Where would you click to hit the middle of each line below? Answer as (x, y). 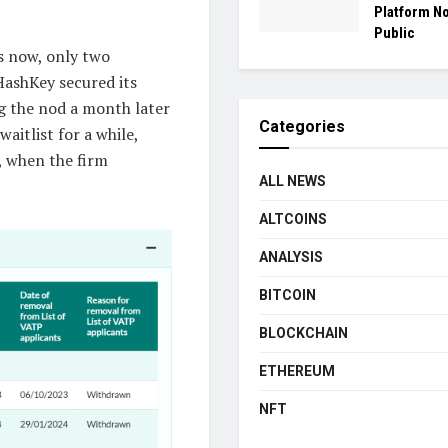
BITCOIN (287, 295)
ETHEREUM (297, 371)
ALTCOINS (293, 219)
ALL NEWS (292, 181)
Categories (302, 127)
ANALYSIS (291, 257)
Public (394, 33)
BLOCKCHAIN (303, 333)
